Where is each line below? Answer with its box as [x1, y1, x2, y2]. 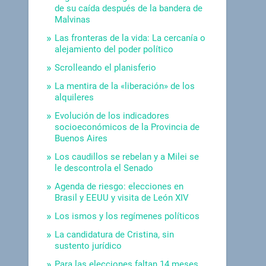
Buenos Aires [55, 132, 108, 144]
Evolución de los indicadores [55, 110, 170, 121]
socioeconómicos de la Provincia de [55, 121, 200, 132]
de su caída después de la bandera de [55, 2, 203, 14]
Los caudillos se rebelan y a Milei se [55, 151, 199, 162]
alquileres [55, 91, 94, 103]
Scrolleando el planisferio [55, 62, 157, 73]
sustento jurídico [55, 240, 122, 251]
